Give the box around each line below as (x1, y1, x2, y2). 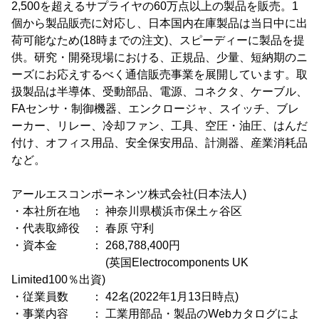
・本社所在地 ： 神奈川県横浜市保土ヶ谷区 (11, 205, 242, 218)
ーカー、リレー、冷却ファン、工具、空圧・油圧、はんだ (11, 120, 308, 132)
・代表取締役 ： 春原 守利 (11, 222, 154, 235)
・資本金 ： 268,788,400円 (11, 239, 180, 252)
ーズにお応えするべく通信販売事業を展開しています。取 (11, 68, 308, 81)
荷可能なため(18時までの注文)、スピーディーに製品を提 (11, 34, 305, 47)
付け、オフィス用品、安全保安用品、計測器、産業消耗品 (11, 137, 308, 150)
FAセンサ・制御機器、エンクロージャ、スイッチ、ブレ (11, 103, 299, 115)
